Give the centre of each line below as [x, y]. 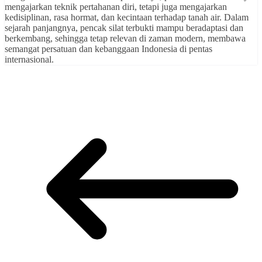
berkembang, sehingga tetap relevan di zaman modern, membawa [125, 39]
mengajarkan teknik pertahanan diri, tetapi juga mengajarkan [116, 7]
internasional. [29, 60]
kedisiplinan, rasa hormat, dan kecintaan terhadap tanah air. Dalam [127, 18]
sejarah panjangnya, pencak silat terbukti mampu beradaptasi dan [124, 28]
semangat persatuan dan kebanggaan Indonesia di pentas [108, 49]
